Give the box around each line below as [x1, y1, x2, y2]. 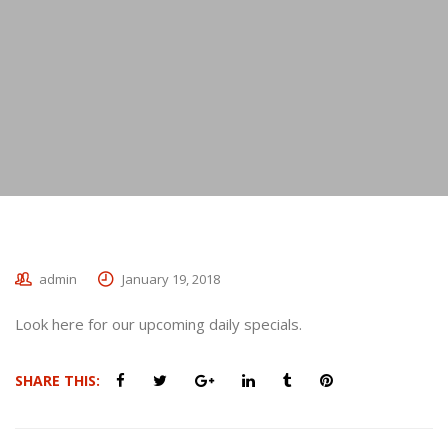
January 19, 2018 [122, 270, 220, 288]
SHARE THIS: [15, 371, 100, 390]
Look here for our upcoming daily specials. [15, 314, 302, 334]
